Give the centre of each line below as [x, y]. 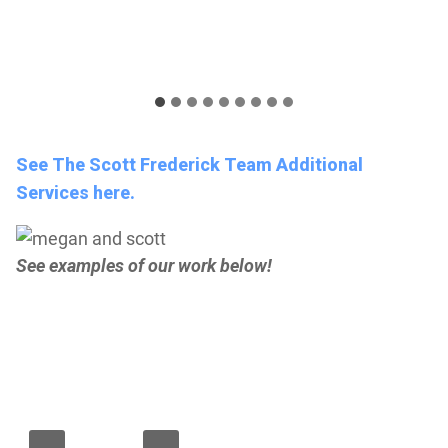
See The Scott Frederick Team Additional [189, 164]
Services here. [75, 192]
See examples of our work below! [143, 265]
